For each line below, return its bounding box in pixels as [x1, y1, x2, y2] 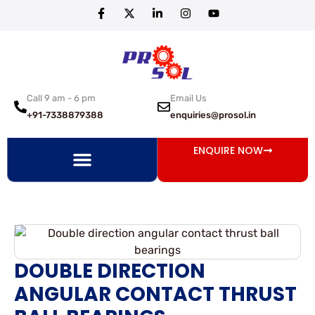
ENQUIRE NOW [193, 143, 263, 157]
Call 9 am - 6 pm [27, 92, 96, 103]
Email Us [170, 92, 207, 103]
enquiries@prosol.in [170, 109, 256, 120]
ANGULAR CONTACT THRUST [14, 280, 297, 308]
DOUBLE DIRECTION [14, 257, 205, 285]
